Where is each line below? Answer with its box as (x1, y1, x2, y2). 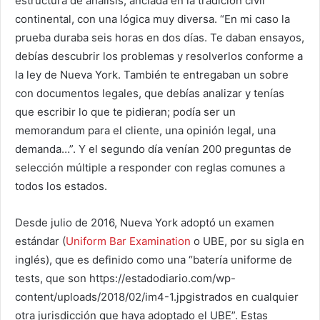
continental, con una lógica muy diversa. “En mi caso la (15, 12, 290, 26)
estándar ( (15, 234, 66, 248)
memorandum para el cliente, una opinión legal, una (15, 124, 276, 137)
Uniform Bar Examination (66, 234, 191, 248)
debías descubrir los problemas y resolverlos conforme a (15, 49, 303, 63)
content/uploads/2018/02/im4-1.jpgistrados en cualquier (15, 290, 299, 304)
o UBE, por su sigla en (191, 234, 304, 248)
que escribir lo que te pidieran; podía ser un (15, 105, 236, 119)
